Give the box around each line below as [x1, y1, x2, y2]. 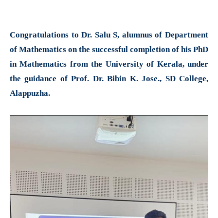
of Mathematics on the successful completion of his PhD [10, 45, 208, 54]
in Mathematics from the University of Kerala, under [10, 59, 208, 69]
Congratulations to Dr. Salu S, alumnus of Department [10, 30, 208, 40]
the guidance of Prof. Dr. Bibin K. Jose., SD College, [10, 74, 208, 84]
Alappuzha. [10, 89, 50, 98]
